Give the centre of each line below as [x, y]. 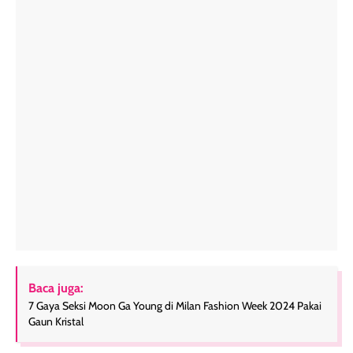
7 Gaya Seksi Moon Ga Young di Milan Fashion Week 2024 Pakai [175, 306]
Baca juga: [56, 288]
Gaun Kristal [56, 322]
